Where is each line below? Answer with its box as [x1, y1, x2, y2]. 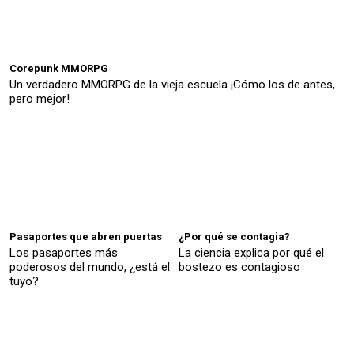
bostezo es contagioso [179, 259, 300, 274]
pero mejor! [9, 91, 70, 106]
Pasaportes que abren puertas [9, 230, 162, 243]
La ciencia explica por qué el [179, 245, 324, 260]
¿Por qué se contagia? [179, 230, 290, 243]
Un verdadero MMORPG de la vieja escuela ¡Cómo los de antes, [9, 77, 335, 92]
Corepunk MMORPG [9, 62, 108, 74]
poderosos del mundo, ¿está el [9, 259, 170, 274]
